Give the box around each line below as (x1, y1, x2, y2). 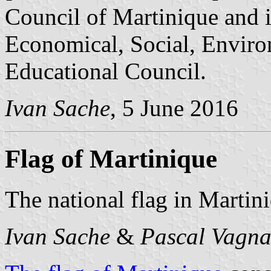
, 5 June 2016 (110, 94, 238, 121)
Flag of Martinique (5, 145, 217, 174)
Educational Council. (5, 57, 206, 84)
